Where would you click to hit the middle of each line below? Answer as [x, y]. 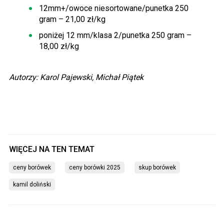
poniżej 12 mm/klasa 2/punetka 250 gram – [115, 35]
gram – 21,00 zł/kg [72, 19]
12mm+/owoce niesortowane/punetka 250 [114, 8]
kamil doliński [32, 184]
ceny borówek [32, 167]
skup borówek [157, 167]
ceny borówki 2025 [95, 167]
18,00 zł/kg [59, 46]
